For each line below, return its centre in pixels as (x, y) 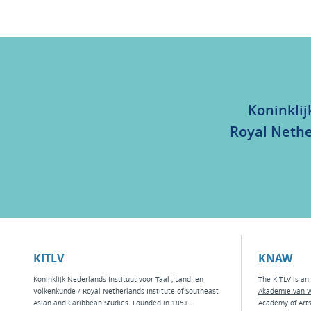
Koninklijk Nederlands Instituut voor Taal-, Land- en (118, 279)
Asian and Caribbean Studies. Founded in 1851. (112, 303)
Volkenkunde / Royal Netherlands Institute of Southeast (126, 291)
